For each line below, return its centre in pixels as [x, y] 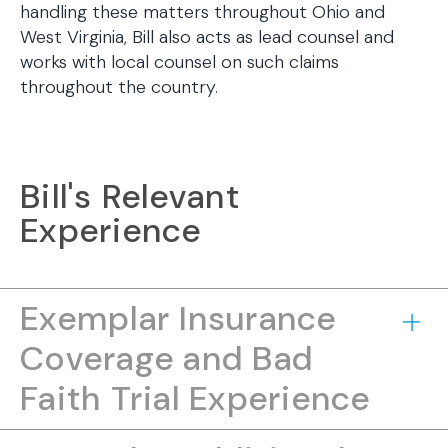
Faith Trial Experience [195, 398]
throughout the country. [119, 87]
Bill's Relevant [130, 196]
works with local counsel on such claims [179, 62]
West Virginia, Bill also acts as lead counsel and [207, 37]
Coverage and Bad [167, 358]
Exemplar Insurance [178, 318]
